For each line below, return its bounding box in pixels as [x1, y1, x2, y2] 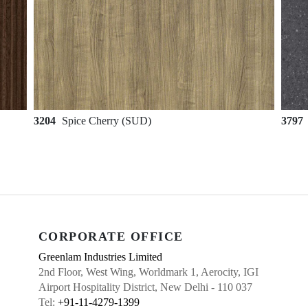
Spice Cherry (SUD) [62, 115, 151, 126]
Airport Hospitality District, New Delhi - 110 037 [38, 281, 252, 293]
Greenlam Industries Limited [38, 251, 162, 263]
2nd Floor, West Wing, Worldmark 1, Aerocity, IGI [38, 266, 258, 278]
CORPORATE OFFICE [38, 230, 184, 243]
